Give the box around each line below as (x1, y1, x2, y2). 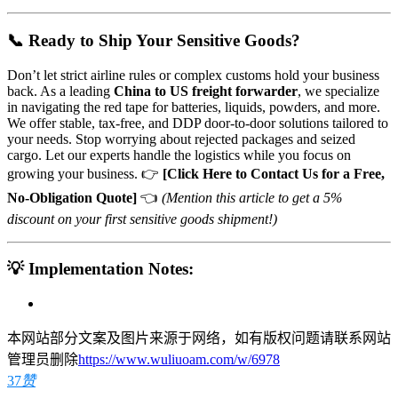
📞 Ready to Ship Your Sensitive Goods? (7, 30, 300, 50)
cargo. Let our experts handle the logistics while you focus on (7, 147, 351, 163)
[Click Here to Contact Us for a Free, (163, 165, 385, 181)
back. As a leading (7, 83, 114, 99)
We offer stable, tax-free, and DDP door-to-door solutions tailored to (7, 115, 388, 131)
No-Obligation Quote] (7, 189, 137, 205)
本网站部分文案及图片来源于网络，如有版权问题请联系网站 (7, 330, 391, 346)
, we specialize (298, 83, 379, 99)
